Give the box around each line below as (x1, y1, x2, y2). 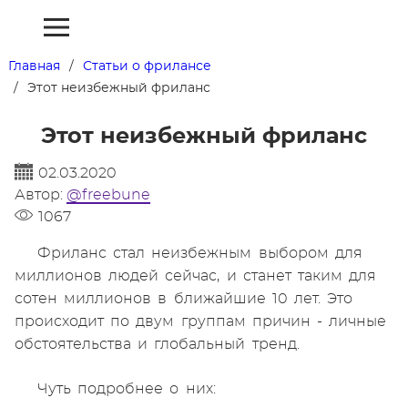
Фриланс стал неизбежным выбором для (37, 246, 362, 260)
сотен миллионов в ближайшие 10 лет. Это (15, 291, 353, 306)
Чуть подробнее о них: (37, 382, 216, 396)
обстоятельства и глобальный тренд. (15, 337, 300, 352)
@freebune (66, 188, 150, 202)
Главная (7, 60, 60, 73)
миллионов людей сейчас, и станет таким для (15, 269, 377, 283)
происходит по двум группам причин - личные (15, 314, 387, 329)
